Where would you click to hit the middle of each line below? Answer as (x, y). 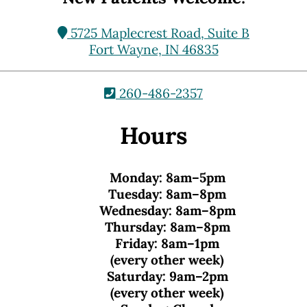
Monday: (136, 178)
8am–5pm (194, 178)
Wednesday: (135, 211)
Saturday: (136, 277)
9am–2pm (197, 277)
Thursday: (135, 227)
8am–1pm (188, 244)
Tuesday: (135, 194)
